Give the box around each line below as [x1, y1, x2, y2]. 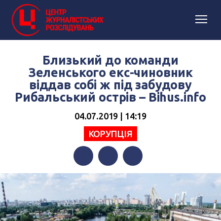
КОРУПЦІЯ [88, 128, 133, 139]
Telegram [123, 171, 156, 180]
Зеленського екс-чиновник [28, 66, 193, 79]
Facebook [74, 171, 107, 180]
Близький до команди [42, 53, 179, 67]
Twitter [98, 171, 123, 180]
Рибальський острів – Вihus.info [14, 90, 207, 104]
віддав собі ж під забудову [29, 78, 192, 92]
